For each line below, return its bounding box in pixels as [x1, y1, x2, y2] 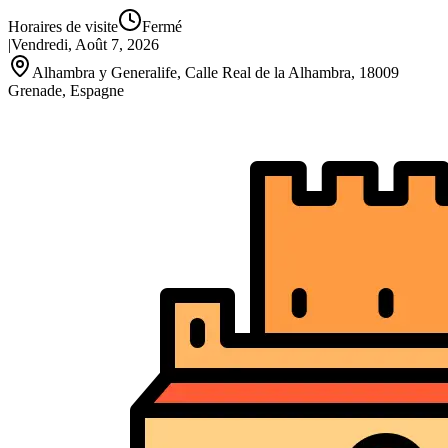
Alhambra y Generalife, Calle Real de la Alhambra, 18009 [32, 64, 399, 81]
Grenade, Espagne [8, 82, 124, 99]
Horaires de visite [8, 18, 118, 35]
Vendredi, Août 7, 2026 [11, 36, 159, 53]
